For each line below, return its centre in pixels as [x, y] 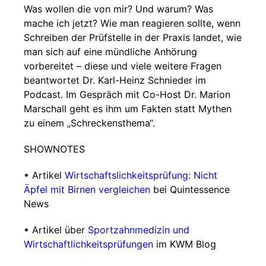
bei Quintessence [190, 189]
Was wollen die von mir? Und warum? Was [118, 9]
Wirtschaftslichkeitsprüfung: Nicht [141, 175]
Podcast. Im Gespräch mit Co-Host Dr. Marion [127, 94]
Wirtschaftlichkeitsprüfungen [88, 244]
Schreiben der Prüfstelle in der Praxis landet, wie [133, 37]
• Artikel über [56, 230]
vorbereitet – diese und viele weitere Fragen [123, 66]
